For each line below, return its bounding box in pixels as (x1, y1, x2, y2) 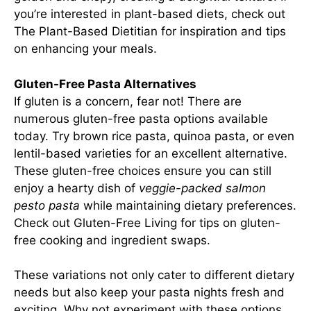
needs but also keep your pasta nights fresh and (14, 285, 285, 299)
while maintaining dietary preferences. (80, 198, 296, 212)
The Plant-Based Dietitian (14, 24, 158, 38)
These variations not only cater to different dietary (14, 268, 294, 282)
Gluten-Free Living (74, 215, 177, 230)
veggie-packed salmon (139, 180, 266, 195)
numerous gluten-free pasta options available (14, 111, 268, 126)
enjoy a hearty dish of (14, 180, 139, 195)
